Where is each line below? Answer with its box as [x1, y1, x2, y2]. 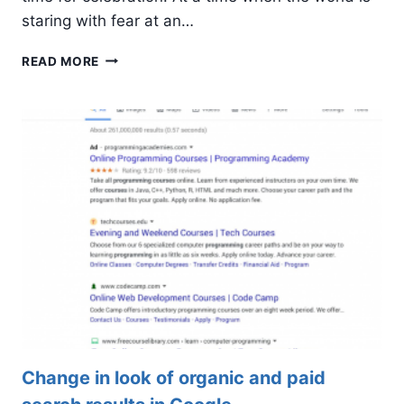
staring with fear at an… [22, 11, 194, 30]
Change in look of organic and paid [22, 367, 326, 390]
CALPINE [98, 106, 156, 121]
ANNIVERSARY [98, 68, 195, 83]
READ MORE [22, 53, 100, 69]
